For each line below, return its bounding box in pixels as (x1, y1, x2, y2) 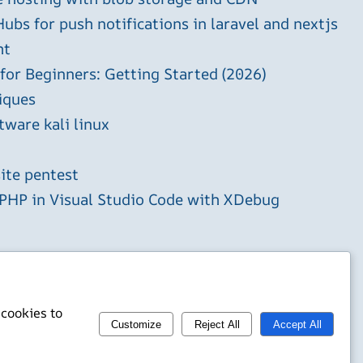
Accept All (272, 318, 322, 331)
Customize (111, 318, 162, 331)
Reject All (194, 318, 240, 331)
